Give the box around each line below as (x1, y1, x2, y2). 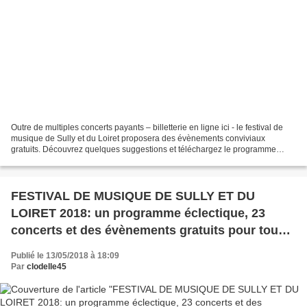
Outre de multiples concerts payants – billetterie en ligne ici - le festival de (11, 123, 283, 133)
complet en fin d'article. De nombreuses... (11, 156, 164, 166)
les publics (11, 241, 75, 255)
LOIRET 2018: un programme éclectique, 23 (11, 206, 265, 221)
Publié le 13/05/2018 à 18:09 (11, 251, 119, 261)
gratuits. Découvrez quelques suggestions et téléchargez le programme (11, 145, 276, 155)
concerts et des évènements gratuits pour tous (11, 223, 285, 238)
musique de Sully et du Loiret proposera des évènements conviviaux (11, 134, 265, 144)
